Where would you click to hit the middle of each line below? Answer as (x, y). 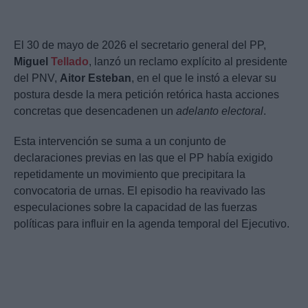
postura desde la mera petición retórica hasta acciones (146, 95)
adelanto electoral (220, 111)
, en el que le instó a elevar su (204, 78)
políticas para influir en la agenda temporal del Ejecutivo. (152, 224)
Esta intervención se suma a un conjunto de (120, 142)
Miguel (32, 62)
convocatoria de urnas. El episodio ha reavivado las (140, 191)
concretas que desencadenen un (95, 111)
